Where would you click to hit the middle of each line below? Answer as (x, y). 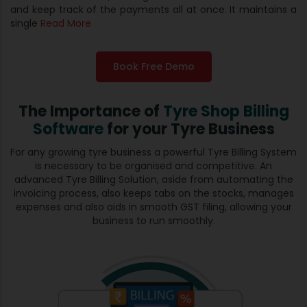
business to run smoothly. (153, 220)
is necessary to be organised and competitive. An (153, 165)
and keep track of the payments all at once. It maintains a (153, 9)
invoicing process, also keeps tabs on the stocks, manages (153, 193)
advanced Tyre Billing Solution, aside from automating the (153, 179)
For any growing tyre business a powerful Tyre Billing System (153, 152)
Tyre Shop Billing (226, 111)
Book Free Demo (153, 66)
